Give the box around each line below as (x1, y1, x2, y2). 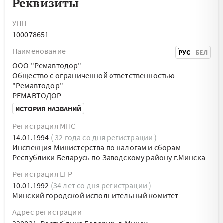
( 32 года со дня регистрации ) (50, 132, 157, 142)
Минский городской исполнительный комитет (12, 190, 179, 200)
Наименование (12, 46, 66, 56)
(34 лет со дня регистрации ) (50, 180, 152, 190)
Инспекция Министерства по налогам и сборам (12, 142, 181, 152)
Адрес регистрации (12, 207, 82, 217)
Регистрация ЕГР (12, 169, 73, 179)
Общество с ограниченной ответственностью (12, 70, 175, 80)
